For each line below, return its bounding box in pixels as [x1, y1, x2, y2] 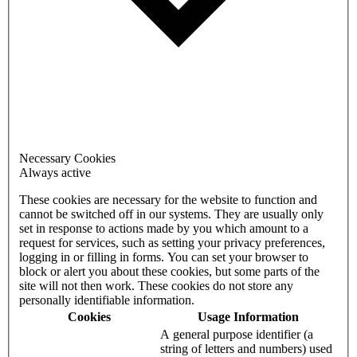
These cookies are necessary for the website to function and [19, 192, 317, 206]
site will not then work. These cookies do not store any [19, 278, 293, 292]
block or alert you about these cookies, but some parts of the [19, 264, 304, 278]
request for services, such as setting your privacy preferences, [19, 235, 325, 249]
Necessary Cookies [19, 151, 116, 165]
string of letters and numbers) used [160, 341, 332, 355]
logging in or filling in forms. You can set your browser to [19, 249, 132, 264]
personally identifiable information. [19, 292, 194, 307]
